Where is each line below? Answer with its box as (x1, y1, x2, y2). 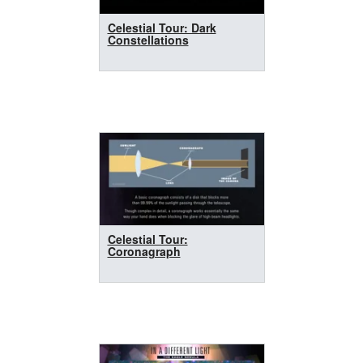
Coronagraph (107, 242, 181, 259)
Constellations (107, 31, 189, 48)
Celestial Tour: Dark (107, 19, 216, 36)
